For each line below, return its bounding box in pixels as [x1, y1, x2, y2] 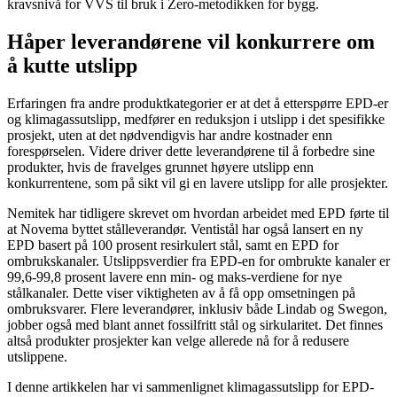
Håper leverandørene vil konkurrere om [7, 29, 375, 53]
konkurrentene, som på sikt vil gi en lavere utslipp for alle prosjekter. [7, 175, 388, 191]
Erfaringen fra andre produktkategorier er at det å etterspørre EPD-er [7, 95, 388, 111]
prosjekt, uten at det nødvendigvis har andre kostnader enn [7, 127, 332, 143]
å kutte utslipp [7, 53, 137, 77]
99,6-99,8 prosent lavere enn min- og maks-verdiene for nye [7, 269, 342, 284]
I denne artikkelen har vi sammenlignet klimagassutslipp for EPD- [7, 378, 374, 394]
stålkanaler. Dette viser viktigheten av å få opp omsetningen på [7, 284, 355, 300]
